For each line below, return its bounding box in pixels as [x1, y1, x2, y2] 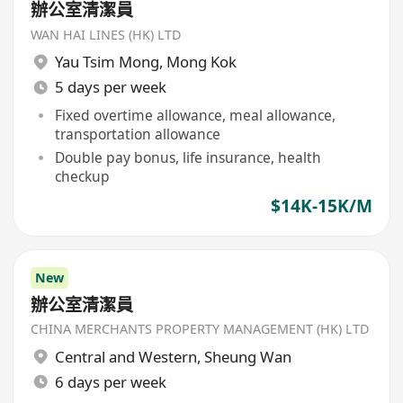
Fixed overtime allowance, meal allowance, [54, 104, 336, 125]
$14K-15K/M [270, 194, 372, 219]
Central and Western [54, 345, 197, 367]
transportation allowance [54, 123, 220, 144]
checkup [54, 166, 110, 186]
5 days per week [54, 76, 166, 98]
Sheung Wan [203, 345, 291, 367]
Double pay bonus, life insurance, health [54, 147, 321, 167]
